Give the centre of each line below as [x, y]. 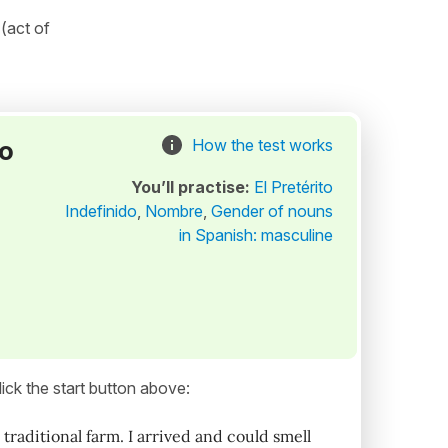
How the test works [262, 145]
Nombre [173, 211]
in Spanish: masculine [255, 235]
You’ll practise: [192, 187]
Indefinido [100, 211]
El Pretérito [293, 187]
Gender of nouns [271, 211]
